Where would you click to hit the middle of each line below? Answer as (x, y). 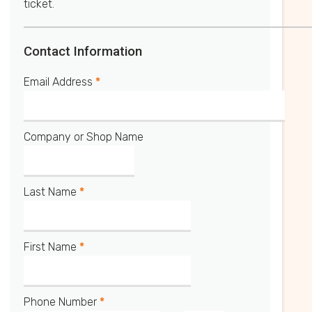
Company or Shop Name (84, 137)
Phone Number (62, 302)
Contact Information (83, 52)
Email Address (60, 82)
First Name (52, 247)
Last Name (52, 192)
